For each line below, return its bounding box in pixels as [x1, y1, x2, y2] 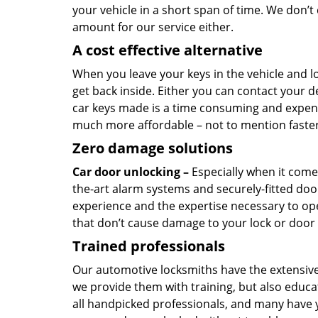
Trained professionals [72, 236, 225, 256]
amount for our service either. [72, 19, 234, 35]
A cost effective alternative [72, 40, 263, 60]
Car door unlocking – [72, 164, 189, 180]
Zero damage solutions [72, 138, 233, 158]
